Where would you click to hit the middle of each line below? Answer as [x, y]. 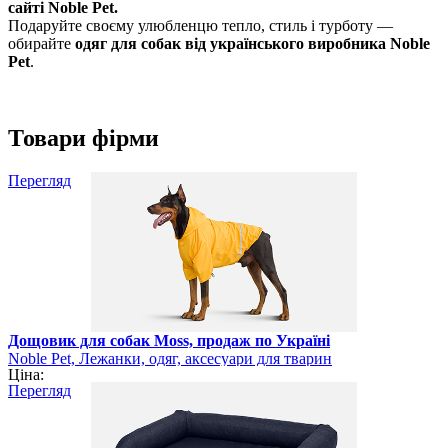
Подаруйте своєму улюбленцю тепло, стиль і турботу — [200, 25]
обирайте [41, 43]
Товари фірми [83, 137]
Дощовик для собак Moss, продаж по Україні [169, 340]
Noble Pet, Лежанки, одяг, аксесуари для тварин [170, 358]
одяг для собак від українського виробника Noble [252, 43]
